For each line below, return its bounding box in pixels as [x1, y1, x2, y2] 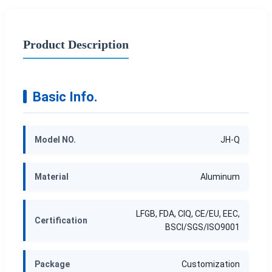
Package [35, 259, 70, 269]
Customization [182, 259, 240, 269]
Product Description [23, 37, 129, 51]
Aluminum [200, 171, 240, 182]
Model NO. [35, 134, 76, 144]
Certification [35, 215, 87, 225]
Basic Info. [33, 89, 98, 104]
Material [35, 171, 69, 182]
